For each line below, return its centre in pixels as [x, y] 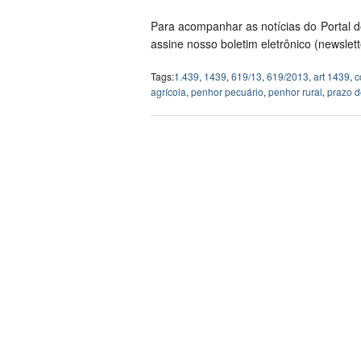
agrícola [168, 92]
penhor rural [295, 92]
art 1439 [332, 77]
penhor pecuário [227, 92]
